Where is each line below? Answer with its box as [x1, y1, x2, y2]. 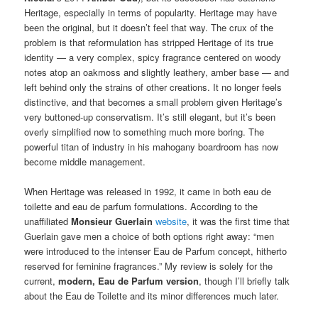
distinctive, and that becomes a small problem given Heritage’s [24, 95, 283, 109]
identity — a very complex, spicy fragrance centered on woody [24, 50, 282, 65]
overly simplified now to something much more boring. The [24, 125, 265, 139]
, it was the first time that [187, 214, 290, 229]
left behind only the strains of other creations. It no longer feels [24, 80, 283, 94]
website [155, 214, 187, 229]
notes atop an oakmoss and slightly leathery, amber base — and [24, 65, 290, 79]
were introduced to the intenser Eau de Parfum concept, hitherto [24, 244, 287, 258]
